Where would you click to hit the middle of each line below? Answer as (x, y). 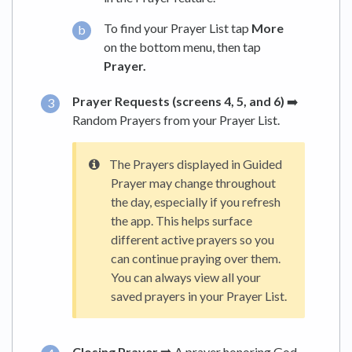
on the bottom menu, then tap (182, 47)
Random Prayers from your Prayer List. (176, 119)
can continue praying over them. (196, 258)
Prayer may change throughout (193, 182)
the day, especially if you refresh (196, 201)
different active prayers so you (192, 239)
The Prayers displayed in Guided (196, 163)
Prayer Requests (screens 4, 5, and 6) (178, 101)
